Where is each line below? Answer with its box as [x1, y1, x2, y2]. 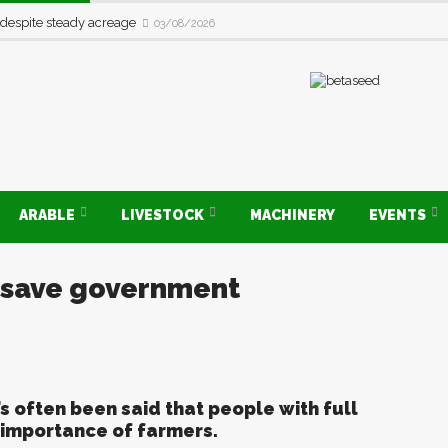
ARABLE [19, 207, 78, 223]
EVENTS [369, 207, 429, 223]
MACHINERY [250, 207, 335, 223]
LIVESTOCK [121, 207, 207, 223]
